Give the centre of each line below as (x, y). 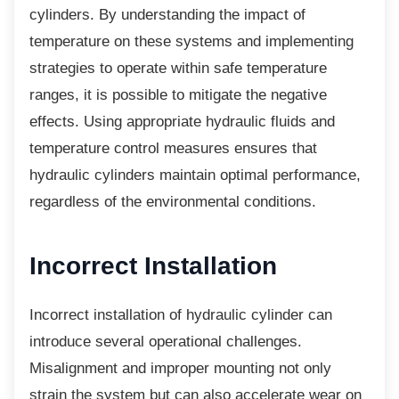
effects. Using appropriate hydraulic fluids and (182, 122)
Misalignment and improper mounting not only (180, 368)
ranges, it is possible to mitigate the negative (178, 95)
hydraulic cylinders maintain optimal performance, (195, 175)
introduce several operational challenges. (166, 342)
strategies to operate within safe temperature (178, 68)
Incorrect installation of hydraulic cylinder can (181, 315)
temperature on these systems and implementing (191, 41)
